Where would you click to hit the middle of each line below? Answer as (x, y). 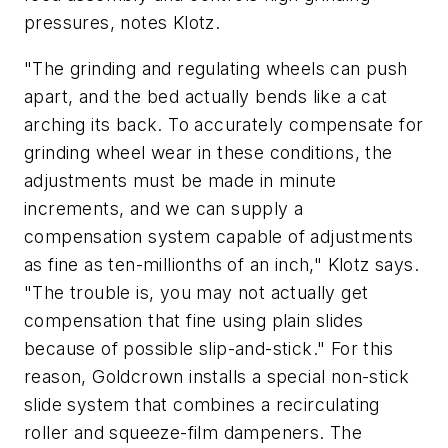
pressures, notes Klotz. (122, 23)
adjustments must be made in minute (180, 180)
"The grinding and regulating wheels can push (216, 68)
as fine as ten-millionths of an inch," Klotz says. (221, 264)
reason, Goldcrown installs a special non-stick (217, 376)
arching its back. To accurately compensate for (224, 124)
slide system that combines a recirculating (202, 404)
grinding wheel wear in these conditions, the (208, 152)
